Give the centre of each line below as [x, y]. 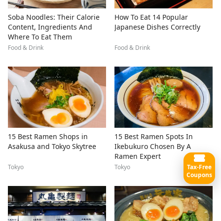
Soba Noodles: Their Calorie [54, 17]
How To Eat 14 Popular [151, 17]
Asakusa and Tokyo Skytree [52, 147]
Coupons [199, 175]
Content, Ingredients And [50, 27]
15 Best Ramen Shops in [48, 137]
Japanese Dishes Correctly [158, 27]
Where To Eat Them [40, 37]
